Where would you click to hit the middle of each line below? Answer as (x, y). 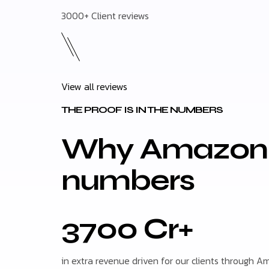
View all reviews (94, 86)
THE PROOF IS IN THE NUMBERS (142, 110)
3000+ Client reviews (105, 16)
